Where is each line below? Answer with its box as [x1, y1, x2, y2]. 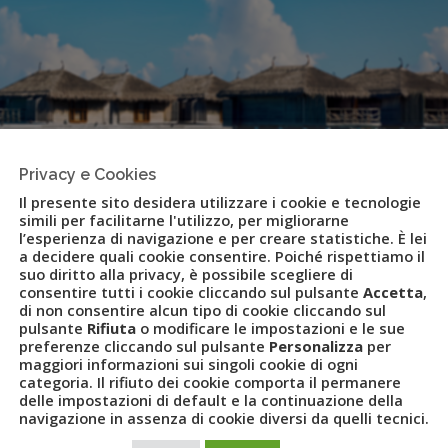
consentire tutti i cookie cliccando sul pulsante [19, 281, 363, 302]
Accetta [363, 281, 423, 302]
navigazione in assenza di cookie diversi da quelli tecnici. [19, 407, 429, 428]
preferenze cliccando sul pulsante [19, 335, 269, 356]
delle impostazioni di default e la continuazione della [19, 389, 403, 410]
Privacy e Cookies [19, 164, 156, 184]
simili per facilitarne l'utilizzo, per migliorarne [19, 209, 349, 230]
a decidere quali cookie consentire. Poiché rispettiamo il [19, 245, 425, 266]
